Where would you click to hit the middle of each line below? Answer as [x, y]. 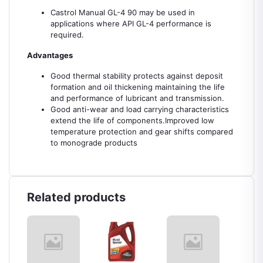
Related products [76, 197]
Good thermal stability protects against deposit [137, 76]
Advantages [50, 55]
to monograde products [94, 143]
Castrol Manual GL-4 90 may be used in [123, 12]
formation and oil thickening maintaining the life [138, 87]
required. [67, 35]
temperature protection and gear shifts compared [142, 131]
